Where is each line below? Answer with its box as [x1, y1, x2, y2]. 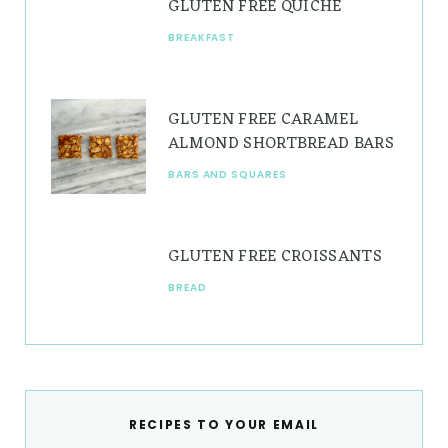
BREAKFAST [168, 29, 236, 45]
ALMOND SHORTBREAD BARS [168, 129, 395, 158]
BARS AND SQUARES [168, 166, 287, 182]
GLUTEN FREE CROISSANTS [168, 242, 383, 271]
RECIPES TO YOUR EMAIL [128, 416, 320, 434]
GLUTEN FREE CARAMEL [168, 105, 359, 134]
